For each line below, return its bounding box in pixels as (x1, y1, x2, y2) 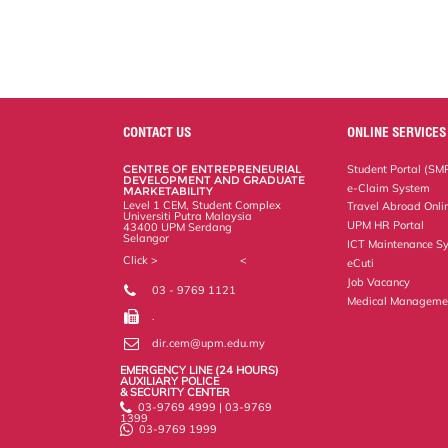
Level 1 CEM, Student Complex (123, 197, 282, 212)
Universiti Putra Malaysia (123, 208, 253, 223)
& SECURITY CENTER (119, 384, 230, 399)
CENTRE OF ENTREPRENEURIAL (123, 161, 302, 176)
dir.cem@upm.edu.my (152, 335, 266, 350)
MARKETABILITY (123, 183, 214, 198)
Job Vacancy (347, 274, 411, 289)
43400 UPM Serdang (123, 219, 233, 234)
